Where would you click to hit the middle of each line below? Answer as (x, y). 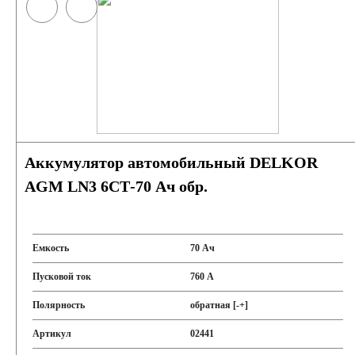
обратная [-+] (219, 305)
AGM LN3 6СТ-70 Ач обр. (116, 186)
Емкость (51, 248)
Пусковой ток (62, 277)
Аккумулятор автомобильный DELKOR (171, 162)
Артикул (52, 334)
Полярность (59, 305)
